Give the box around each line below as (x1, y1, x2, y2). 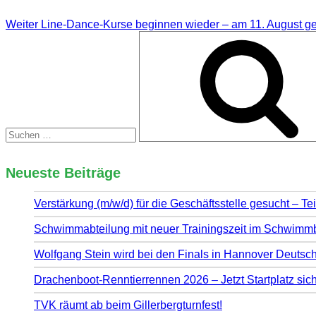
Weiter (6, 18, 38, 30)
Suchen (5, 30, 44, 42)
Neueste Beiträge (6, 164, 121, 181)
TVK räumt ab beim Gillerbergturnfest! (34, 299, 222, 312)
